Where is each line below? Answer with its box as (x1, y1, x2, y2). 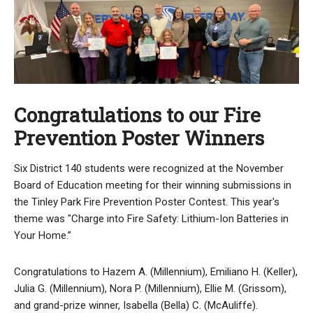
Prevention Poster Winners (14, 125, 264, 152)
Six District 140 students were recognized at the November (14, 162, 284, 175)
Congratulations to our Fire (14, 102, 261, 129)
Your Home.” (14, 229, 71, 242)
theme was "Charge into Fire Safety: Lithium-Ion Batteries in (14, 212, 289, 226)
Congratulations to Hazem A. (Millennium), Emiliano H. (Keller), (14, 265, 298, 279)
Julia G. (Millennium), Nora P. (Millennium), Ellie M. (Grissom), (14, 282, 286, 296)
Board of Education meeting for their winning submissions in (14, 179, 291, 192)
